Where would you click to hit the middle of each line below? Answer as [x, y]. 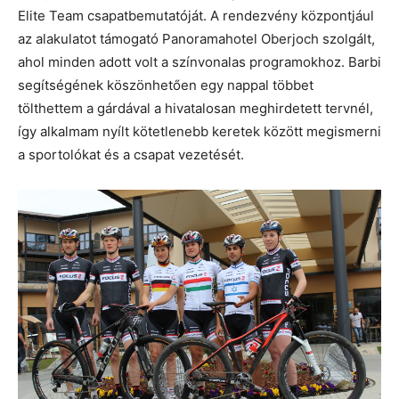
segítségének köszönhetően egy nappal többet [166, 85]
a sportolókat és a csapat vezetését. [131, 155]
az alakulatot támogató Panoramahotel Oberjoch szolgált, [196, 39]
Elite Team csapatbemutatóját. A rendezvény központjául [196, 16]
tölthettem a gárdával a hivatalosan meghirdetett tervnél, [195, 109]
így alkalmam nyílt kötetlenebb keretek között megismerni [199, 132]
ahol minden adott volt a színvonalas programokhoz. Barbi [199, 62]
